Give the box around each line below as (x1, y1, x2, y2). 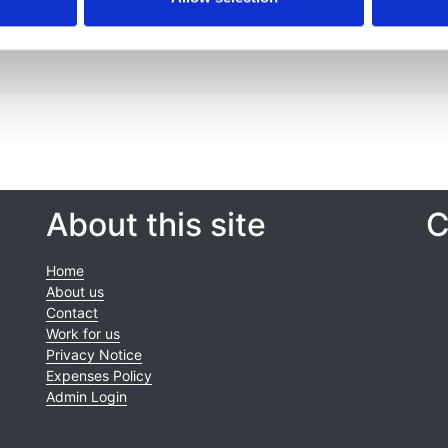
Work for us (45, 325, 120, 343)
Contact (45, 304, 98, 322)
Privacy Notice (45, 346, 142, 364)
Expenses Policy (45, 367, 152, 385)
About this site (45, 205, 266, 245)
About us (45, 283, 104, 301)
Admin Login (45, 388, 127, 406)
